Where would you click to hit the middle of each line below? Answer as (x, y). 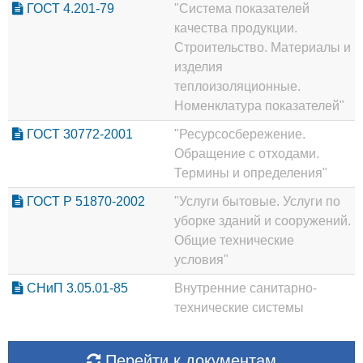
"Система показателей (242, 9)
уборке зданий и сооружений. (263, 221)
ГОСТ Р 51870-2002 (84, 202)
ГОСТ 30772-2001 (78, 135)
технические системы (239, 308)
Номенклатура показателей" (259, 106)
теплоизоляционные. (237, 87)
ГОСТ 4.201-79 (69, 9)
